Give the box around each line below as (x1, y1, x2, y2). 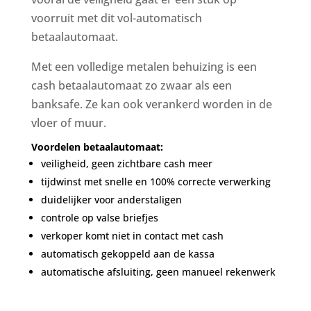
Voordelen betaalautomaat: (31, 140, 163, 153)
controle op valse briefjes (40, 211, 158, 224)
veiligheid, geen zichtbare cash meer (40, 157, 212, 170)
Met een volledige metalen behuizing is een (31, 59, 257, 74)
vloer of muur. (31, 115, 106, 131)
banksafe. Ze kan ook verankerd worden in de (31, 96, 272, 112)
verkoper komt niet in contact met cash (40, 229, 224, 242)
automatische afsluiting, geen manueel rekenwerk (40, 265, 276, 278)
